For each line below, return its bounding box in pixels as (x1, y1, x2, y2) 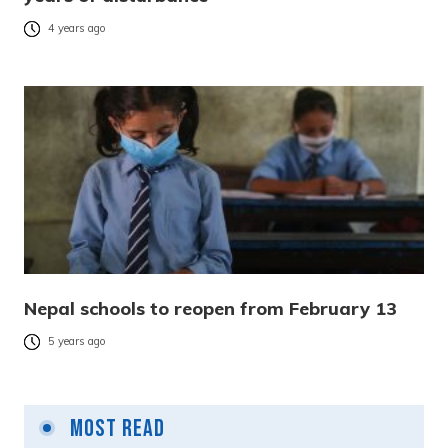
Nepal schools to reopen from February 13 (24, 297, 397, 321)
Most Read (65, 414, 165, 444)
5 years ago (48, 334, 106, 349)
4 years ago (48, 21, 106, 36)
